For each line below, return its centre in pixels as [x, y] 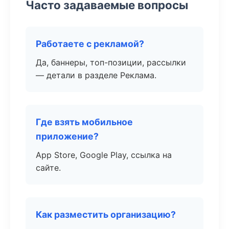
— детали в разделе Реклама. [96, 75]
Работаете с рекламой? [90, 44]
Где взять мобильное [84, 122]
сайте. [48, 168]
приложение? [67, 136]
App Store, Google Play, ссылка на [104, 155]
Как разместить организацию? [106, 214]
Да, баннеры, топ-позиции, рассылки [111, 62]
